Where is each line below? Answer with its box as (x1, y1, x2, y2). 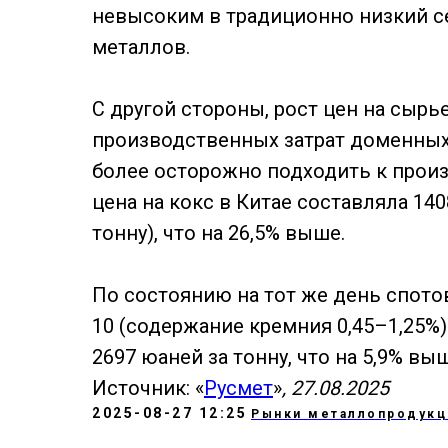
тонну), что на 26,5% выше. (92, 221, 345, 245)
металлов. (92, 35, 190, 59)
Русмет (204, 376, 273, 400)
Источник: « (92, 376, 204, 400)
